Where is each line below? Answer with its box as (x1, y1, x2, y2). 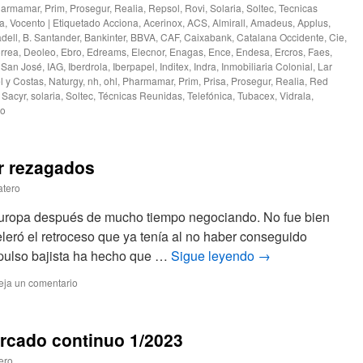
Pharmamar (122, 74, 173, 88)
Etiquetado (53, 15, 100, 29)
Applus (297, 15, 328, 29)
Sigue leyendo (171, 246, 258, 265)
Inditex (160, 59, 189, 73)
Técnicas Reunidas (98, 88, 182, 102)
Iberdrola (68, 59, 108, 73)
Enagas (169, 45, 203, 58)
